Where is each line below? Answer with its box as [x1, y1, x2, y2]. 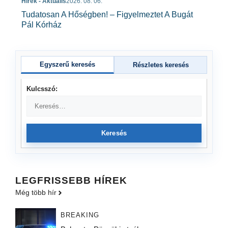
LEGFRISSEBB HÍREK [15, 175, 127, 186]
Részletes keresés [132, 61, 189, 69]
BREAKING [60, 211, 99, 219]
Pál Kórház [21, 20, 66, 30]
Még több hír [15, 188, 56, 197]
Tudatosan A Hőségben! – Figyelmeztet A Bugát [21, 10, 193, 19]
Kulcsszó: [26, 85, 58, 93]
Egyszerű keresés [40, 61, 95, 69]
